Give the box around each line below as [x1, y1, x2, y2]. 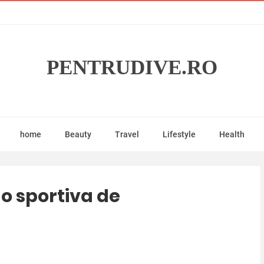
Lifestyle [162, 130, 196, 139]
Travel [114, 130, 139, 139]
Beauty [64, 130, 91, 139]
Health [219, 130, 245, 139]
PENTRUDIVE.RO [47, 56, 217, 79]
